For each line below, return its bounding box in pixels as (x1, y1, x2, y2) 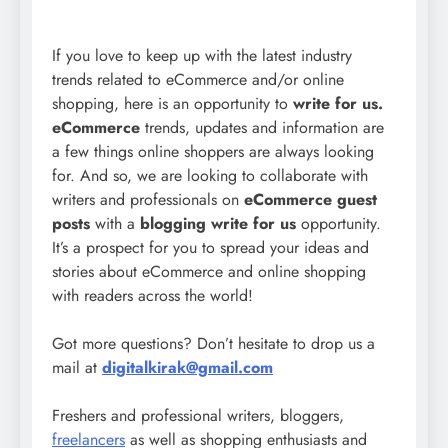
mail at (52, 355, 102, 379)
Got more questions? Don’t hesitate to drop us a (52, 331, 375, 355)
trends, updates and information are (140, 115, 384, 139)
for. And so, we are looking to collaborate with (52, 163, 368, 187)
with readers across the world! (52, 283, 253, 307)
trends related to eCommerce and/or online (52, 67, 344, 91)
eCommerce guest (244, 187, 377, 211)
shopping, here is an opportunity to (52, 91, 293, 115)
